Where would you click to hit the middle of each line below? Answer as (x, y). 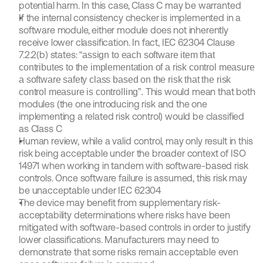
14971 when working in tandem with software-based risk (134, 166)
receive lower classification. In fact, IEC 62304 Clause (127, 42)
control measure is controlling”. (82, 92)
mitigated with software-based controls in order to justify (135, 227)
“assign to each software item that (147, 55)
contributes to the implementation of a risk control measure (137, 67)
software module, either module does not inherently (124, 30)
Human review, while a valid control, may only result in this (136, 141)
